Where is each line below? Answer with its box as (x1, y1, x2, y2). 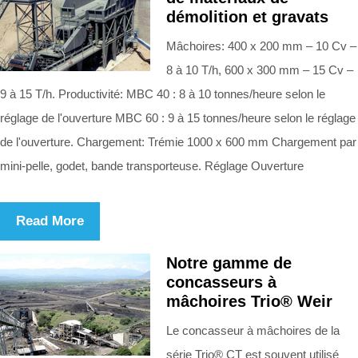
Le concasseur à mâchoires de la (166, 323, 340, 337)
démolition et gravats (166, 7, 328, 26)
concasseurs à (166, 272, 276, 291)
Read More (16, 213, 84, 229)
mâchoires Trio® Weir (166, 292, 332, 310)
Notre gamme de (166, 253, 292, 272)
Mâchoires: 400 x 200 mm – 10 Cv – (166, 38, 356, 53)
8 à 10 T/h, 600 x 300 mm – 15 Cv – (166, 62, 353, 77)
